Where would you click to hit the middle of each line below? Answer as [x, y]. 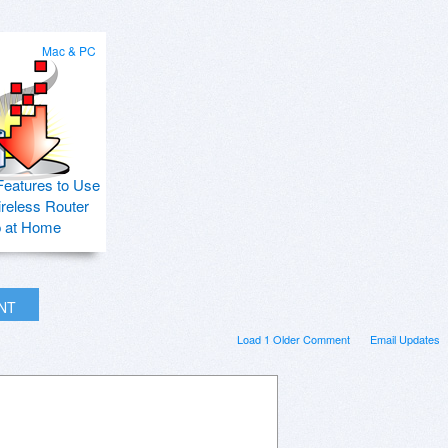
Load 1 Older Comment [293, 338]
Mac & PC [69, 50]
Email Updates [405, 338]
